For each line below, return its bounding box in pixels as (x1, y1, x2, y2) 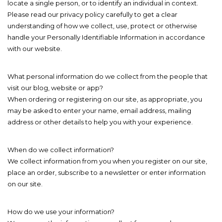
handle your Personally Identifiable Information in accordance (7, 33, 205, 42)
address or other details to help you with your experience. (7, 118, 193, 126)
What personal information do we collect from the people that (7, 72, 208, 81)
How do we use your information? (7, 208, 114, 216)
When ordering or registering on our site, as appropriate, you (7, 95, 202, 104)
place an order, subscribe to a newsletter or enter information (7, 168, 206, 177)
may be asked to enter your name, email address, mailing (7, 107, 191, 115)
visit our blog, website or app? (7, 84, 103, 92)
